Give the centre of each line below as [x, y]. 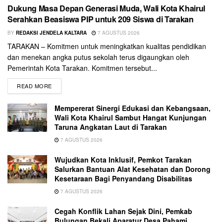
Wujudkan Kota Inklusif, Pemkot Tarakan [123, 159]
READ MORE [34, 85]
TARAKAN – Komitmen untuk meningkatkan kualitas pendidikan [107, 46]
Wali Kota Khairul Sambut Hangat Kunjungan [131, 117]
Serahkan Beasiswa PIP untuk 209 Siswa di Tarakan [101, 19]
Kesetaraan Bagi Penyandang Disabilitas [123, 178]
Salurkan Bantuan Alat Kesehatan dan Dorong [133, 169]
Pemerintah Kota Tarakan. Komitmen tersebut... [82, 68]
